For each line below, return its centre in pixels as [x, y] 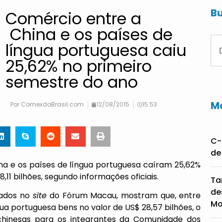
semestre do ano [72, 82]
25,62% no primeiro [79, 66]
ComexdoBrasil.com [52, 104]
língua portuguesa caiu [96, 50]
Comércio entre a [74, 19]
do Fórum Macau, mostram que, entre [124, 195]
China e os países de [89, 34]
